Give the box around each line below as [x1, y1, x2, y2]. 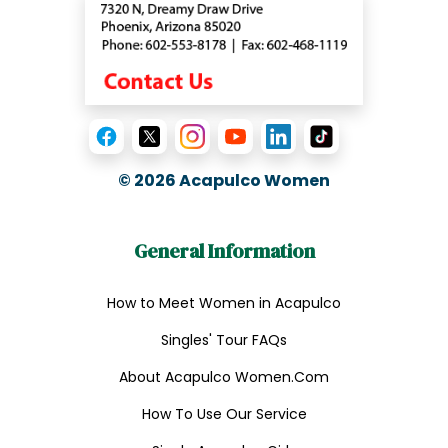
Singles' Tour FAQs [161, 330, 287, 350]
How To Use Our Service [141, 404, 307, 424]
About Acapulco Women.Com [119, 367, 329, 387]
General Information [133, 237, 315, 265]
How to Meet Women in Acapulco [107, 293, 341, 313]
